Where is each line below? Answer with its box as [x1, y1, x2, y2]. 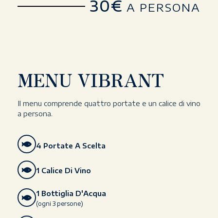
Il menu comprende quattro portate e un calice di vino [17, 99, 200, 108]
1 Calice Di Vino [36, 166, 91, 175]
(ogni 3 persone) [36, 200, 83, 208]
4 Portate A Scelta [36, 142, 106, 150]
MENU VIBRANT [17, 66, 164, 92]
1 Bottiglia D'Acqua [36, 189, 106, 198]
